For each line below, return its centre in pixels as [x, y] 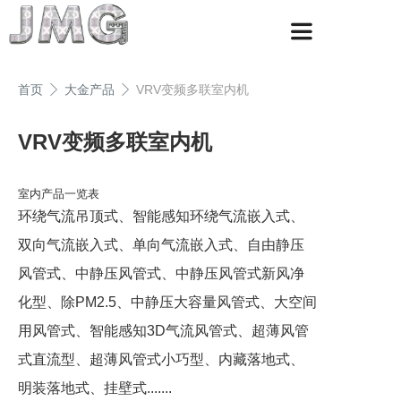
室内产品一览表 [59, 194]
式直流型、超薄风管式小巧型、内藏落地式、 [161, 359]
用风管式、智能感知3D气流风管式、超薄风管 [163, 331]
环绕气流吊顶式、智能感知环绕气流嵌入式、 [161, 216]
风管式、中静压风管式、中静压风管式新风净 [161, 273]
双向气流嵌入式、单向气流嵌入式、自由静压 [161, 245]
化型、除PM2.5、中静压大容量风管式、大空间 [167, 302]
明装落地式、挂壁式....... [95, 388]
